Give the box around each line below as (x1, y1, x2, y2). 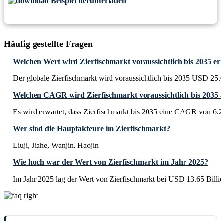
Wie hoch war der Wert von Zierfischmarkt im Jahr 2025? (13, 158, 208, 167)
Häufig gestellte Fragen (4, 39, 93, 49)
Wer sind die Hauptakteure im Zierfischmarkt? (13, 124, 170, 133)
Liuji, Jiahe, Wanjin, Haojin (13, 141, 99, 150)
